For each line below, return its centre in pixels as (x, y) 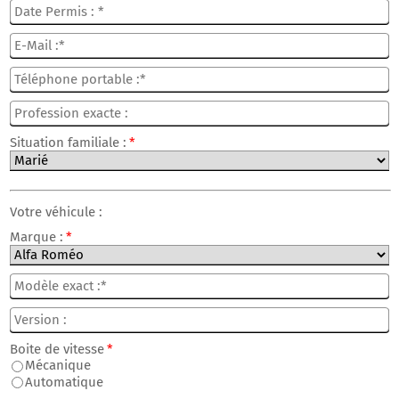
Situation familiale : (68, 142)
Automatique (64, 382)
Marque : (37, 237)
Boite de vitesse (57, 349)
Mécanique (58, 365)
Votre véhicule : (56, 212)
